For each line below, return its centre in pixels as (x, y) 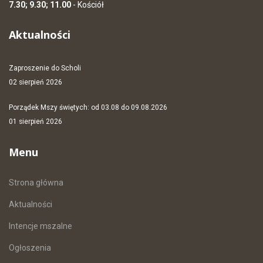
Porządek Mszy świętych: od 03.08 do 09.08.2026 (89, 107)
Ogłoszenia (30, 248)
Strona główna (36, 183)
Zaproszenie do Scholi (45, 68)
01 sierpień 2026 (36, 122)
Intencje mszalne (41, 226)
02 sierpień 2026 (36, 82)
